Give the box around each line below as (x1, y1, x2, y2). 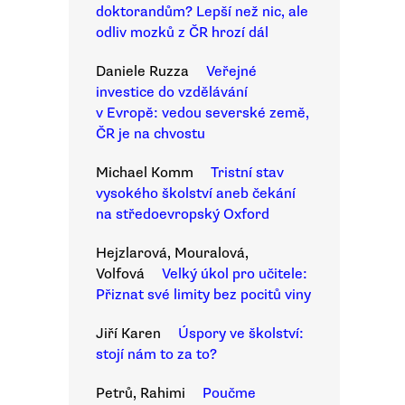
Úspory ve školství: (178, 325, 304, 343)
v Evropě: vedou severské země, (96, 104, 309, 122)
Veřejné (206, 62, 257, 80)
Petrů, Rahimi (96, 384, 185, 402)
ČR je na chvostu (96, 125, 205, 143)
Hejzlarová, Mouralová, (96, 244, 249, 262)
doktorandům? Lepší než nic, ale (96, 3, 308, 21)
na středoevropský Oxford (96, 205, 269, 223)
